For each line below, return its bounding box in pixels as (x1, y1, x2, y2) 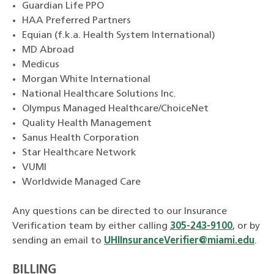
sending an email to (12, 235, 104, 246)
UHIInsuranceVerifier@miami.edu (104, 235, 254, 246)
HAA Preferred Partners (22, 15, 131, 26)
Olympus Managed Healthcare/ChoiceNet (22, 103, 209, 114)
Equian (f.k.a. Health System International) (22, 30, 215, 40)
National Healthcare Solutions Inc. (22, 89, 176, 99)
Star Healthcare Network (22, 147, 136, 158)
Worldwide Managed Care (22, 177, 141, 187)
